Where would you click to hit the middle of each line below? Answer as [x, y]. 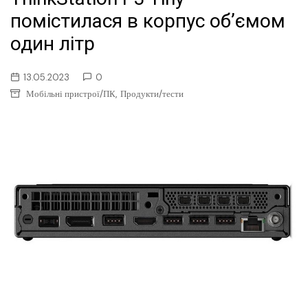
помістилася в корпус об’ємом [148, 21]
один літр [53, 44]
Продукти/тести [152, 94]
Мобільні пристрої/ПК [71, 94]
